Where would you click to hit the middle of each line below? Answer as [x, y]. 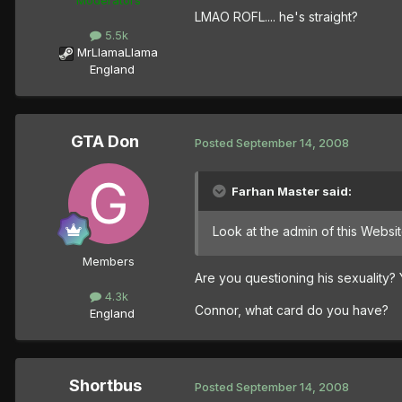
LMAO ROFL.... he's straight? [276, 16]
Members [109, 262]
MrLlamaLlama [118, 52]
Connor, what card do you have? [292, 310]
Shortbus [105, 386]
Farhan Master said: [292, 192]
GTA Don [105, 142]
